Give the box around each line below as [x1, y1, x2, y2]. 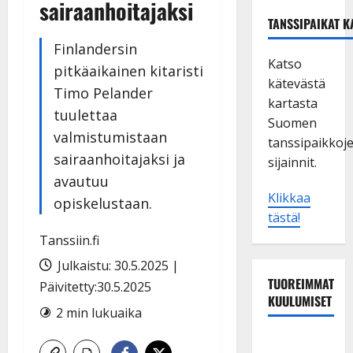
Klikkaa [267, 188, 310, 206]
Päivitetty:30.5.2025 [39, 277, 151, 295]
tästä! [267, 208, 300, 226]
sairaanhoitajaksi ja [54, 149, 185, 169]
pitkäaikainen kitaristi [54, 61, 203, 80]
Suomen [267, 113, 317, 132]
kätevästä [267, 74, 325, 92]
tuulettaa [54, 105, 117, 124]
